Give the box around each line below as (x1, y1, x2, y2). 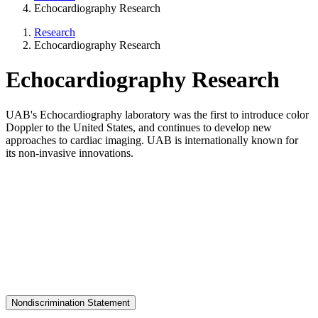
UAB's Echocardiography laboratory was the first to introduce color (6, 108, 309, 121)
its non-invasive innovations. (6, 146, 133, 159)
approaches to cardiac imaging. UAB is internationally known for (6, 133, 298, 146)
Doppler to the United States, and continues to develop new (6, 121, 272, 133)
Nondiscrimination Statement (11, 297, 130, 308)
